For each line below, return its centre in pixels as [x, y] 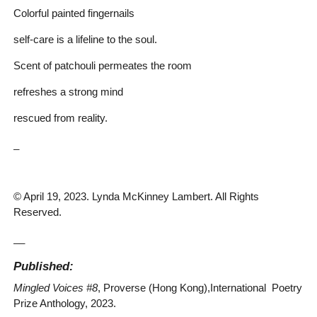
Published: [45, 266]
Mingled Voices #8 [55, 287]
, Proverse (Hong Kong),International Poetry [200, 287]
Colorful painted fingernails [74, 13]
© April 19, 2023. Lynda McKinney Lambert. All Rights [137, 196]
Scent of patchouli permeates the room [102, 65]
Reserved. [37, 212]
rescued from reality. [60, 117]
